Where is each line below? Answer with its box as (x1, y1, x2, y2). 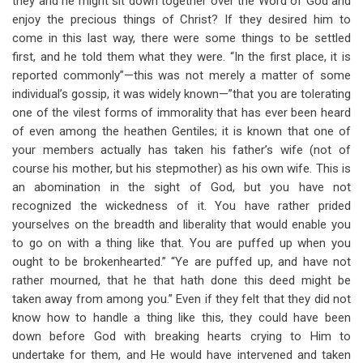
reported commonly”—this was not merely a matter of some (12, 68, 351, 83)
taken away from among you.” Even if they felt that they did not (12, 292, 351, 306)
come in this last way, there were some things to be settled (12, 31, 351, 45)
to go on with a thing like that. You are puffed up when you (12, 236, 351, 250)
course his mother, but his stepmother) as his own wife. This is (12, 161, 351, 176)
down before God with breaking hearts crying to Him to (12, 329, 351, 344)
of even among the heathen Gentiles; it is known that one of (12, 124, 351, 139)
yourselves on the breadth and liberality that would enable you (12, 217, 351, 232)
